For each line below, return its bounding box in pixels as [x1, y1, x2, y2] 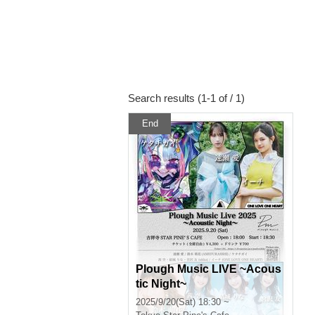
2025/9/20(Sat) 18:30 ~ [136, 297, 229, 307]
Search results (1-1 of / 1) [128, 92, 245, 104]
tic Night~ [136, 278, 186, 290]
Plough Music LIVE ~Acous [136, 263, 281, 275]
